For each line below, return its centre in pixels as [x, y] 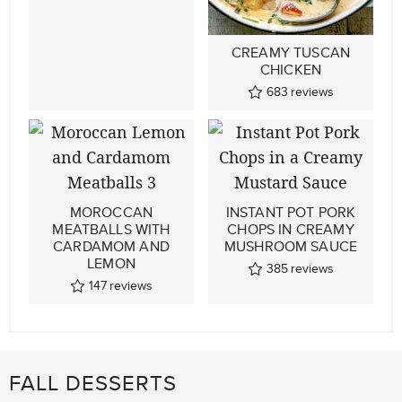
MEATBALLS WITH [111, 229]
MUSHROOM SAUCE [291, 246]
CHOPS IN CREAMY [291, 229]
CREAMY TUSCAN [291, 52]
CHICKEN [291, 70]
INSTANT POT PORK [291, 212]
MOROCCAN [111, 212]
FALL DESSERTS [93, 382]
